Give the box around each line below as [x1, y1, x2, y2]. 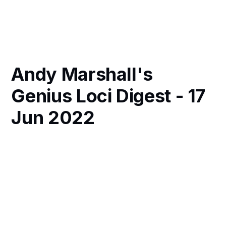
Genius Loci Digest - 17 [11, 85, 206, 107]
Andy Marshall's [11, 63, 153, 86]
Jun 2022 [11, 106, 95, 129]
